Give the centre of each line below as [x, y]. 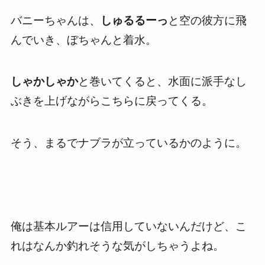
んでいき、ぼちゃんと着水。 [83, 40]
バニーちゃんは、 [55, 20]
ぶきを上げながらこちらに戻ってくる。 [112, 101]
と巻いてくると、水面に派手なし [162, 82]
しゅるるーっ [134, 20]
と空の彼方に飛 [207, 20]
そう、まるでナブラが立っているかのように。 [128, 143]
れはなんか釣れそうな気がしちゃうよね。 [117, 246]
